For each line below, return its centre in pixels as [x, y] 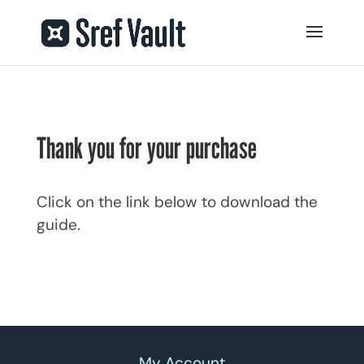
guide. [58, 225]
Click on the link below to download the [177, 202]
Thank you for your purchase [146, 147]
